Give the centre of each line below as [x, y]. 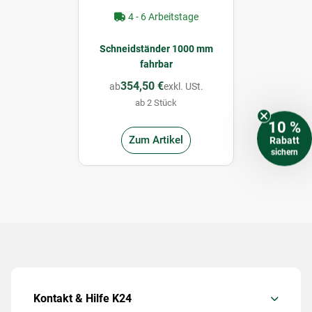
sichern [284, 152]
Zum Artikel [156, 140]
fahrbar [156, 64]
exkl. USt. [183, 86]
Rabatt [284, 140]
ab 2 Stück [156, 102]
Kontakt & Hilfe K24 [83, 298]
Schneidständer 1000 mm [156, 48]
